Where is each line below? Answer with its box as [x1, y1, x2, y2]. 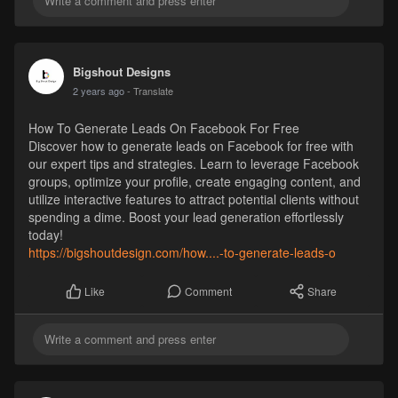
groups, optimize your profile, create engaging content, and [28, 171, 361, 190]
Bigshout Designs [72, 62, 171, 80]
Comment [185, 283, 232, 298]
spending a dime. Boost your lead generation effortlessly [28, 207, 344, 226]
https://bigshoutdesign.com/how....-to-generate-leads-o [28, 243, 336, 261]
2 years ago [72, 83, 124, 98]
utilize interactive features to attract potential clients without [28, 189, 359, 208]
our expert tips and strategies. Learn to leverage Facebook [28, 154, 359, 172]
